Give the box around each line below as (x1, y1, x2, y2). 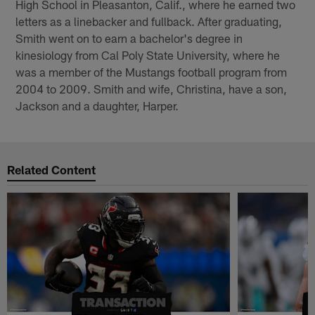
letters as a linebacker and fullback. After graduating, (15, 13, 283, 28)
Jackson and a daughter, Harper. (15, 98, 179, 112)
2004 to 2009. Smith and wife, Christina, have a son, (15, 81, 288, 96)
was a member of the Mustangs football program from (15, 64, 288, 79)
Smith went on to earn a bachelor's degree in (15, 30, 243, 45)
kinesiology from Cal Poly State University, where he (15, 47, 281, 62)
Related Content (7, 162, 96, 177)
